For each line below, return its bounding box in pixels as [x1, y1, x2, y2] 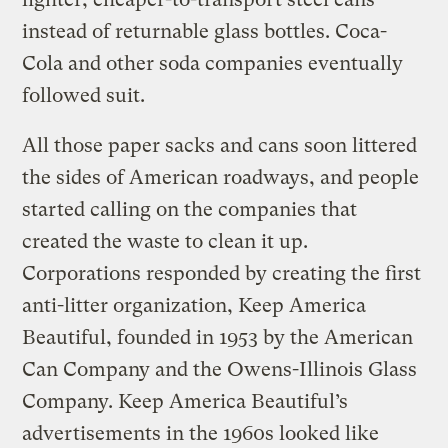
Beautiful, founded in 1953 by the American [22, 326, 414, 350]
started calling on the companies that [22, 198, 358, 222]
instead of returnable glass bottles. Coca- [22, 20, 388, 44]
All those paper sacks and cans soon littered [22, 134, 418, 158]
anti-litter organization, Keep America [22, 294, 367, 318]
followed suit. [22, 84, 146, 108]
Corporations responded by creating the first [22, 262, 422, 286]
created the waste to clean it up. [22, 230, 309, 254]
